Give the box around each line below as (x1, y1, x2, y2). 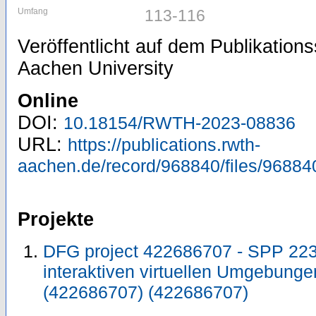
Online (18, 90, 78, 111)
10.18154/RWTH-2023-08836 (63, 113, 296, 133)
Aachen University (18, 58, 174, 79)
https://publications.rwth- (68, 135, 260, 154)
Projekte (18, 209, 94, 230)
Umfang (18, 6, 48, 16)
